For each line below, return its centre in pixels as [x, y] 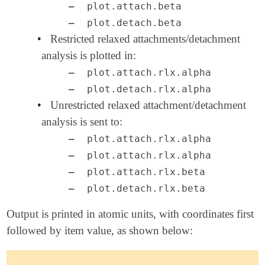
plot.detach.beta [134, 23]
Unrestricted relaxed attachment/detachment [148, 105]
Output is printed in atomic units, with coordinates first [130, 214]
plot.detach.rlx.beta [146, 188]
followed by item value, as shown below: [100, 230]
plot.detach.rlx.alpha [149, 89]
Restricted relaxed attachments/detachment [145, 38]
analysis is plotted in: [89, 55]
